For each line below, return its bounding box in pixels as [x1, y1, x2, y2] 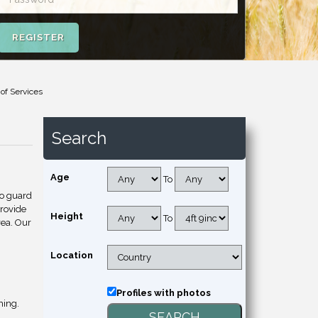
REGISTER [12, 32, 65, 43]
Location [50, 250, 93, 261]
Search [52, 128, 106, 148]
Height [50, 211, 83, 221]
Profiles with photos [116, 287, 211, 298]
